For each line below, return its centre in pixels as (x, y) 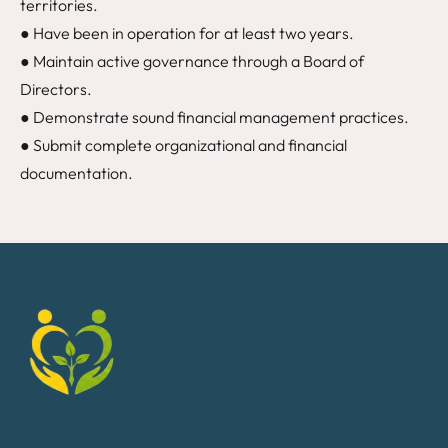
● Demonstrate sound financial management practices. (214, 117)
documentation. (76, 173)
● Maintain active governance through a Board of (192, 61)
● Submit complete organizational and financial (183, 145)
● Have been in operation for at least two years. (187, 33)
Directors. (56, 89)
